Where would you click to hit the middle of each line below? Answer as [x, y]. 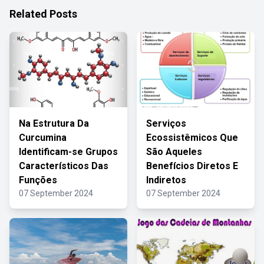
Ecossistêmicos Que [192, 138]
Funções [38, 180]
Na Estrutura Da [54, 123]
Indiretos [166, 180]
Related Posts [43, 14]
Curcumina [43, 138]
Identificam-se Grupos [68, 152]
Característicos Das [64, 166]
